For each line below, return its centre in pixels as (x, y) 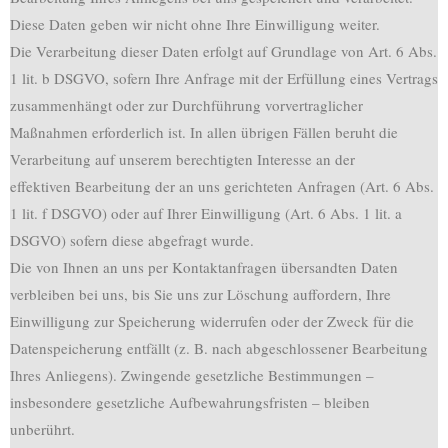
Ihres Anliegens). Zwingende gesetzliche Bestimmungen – (192, 375)
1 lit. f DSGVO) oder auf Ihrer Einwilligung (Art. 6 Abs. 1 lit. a (206, 213)
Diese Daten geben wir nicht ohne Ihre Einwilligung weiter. (195, 24)
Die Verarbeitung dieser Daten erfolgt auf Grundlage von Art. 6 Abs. (223, 51)
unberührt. (42, 429)
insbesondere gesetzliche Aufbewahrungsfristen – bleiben (190, 402)
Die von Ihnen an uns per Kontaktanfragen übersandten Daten (204, 267)
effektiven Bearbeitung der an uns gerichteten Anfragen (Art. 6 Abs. (222, 186)
